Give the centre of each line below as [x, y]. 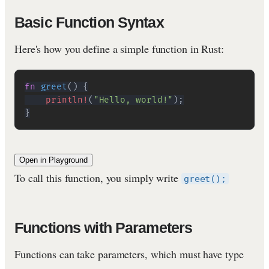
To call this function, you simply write [98, 178]
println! [67, 100]
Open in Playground [53, 160]
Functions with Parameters [104, 228]
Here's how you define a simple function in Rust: [119, 48]
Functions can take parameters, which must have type [129, 254]
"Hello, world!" [133, 100]
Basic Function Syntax [89, 23]
